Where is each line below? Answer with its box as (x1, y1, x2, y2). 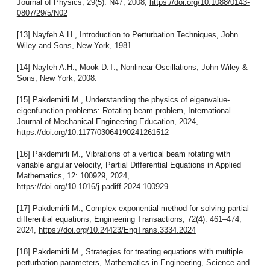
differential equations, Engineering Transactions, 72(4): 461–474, (16, 215, 242, 224)
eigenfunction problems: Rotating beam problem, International (16, 106, 231, 116)
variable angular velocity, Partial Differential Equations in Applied (16, 160, 241, 170)
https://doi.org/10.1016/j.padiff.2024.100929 (16, 182, 168, 192)
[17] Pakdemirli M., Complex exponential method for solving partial (16, 204, 249, 213)
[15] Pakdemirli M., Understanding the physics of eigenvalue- (16, 95, 230, 105)
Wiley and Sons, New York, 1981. (16, 41, 134, 51)
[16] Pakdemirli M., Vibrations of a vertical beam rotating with (16, 149, 230, 159)
